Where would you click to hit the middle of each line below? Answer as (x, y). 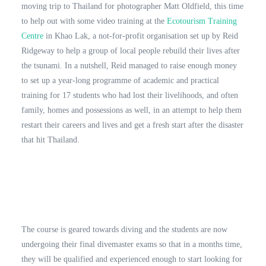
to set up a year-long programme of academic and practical (120, 81)
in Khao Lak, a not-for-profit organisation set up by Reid (140, 36)
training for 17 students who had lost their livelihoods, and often (129, 96)
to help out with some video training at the (94, 21)
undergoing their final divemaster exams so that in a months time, (132, 245)
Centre (32, 36)
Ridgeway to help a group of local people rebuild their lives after (130, 51)
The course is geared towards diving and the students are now (124, 230)
